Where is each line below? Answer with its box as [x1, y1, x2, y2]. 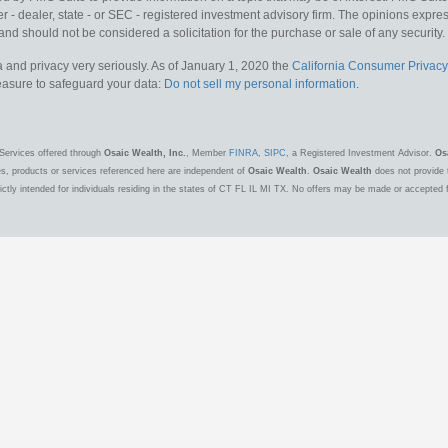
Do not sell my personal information [164, 77, 356, 91]
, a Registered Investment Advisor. [286, 148, 435, 159]
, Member [186, 148, 229, 159]
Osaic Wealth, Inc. [104, 148, 186, 159]
